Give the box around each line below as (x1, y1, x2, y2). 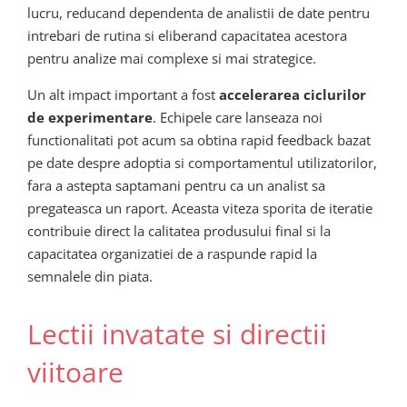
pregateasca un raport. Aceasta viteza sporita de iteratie (27, 199, 372, 218)
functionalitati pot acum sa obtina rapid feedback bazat (27, 131, 371, 150)
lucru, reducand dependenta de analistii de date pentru (27, 4, 370, 23)
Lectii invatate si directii (27, 315, 327, 353)
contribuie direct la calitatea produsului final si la (27, 222, 331, 241)
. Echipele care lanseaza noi (153, 108, 323, 127)
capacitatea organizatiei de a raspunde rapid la (27, 244, 317, 263)
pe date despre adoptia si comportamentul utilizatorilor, (27, 154, 377, 173)
